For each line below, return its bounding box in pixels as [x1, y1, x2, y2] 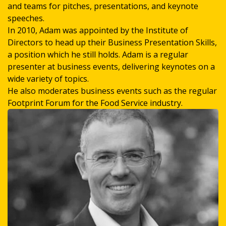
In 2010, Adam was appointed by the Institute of [8, 25, 188, 36]
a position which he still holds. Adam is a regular [8, 49, 188, 60]
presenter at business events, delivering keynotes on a [8, 61, 215, 72]
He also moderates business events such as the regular [8, 85, 217, 96]
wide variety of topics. [8, 73, 89, 84]
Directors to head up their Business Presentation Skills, [8, 37, 217, 48]
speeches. [8, 13, 44, 24]
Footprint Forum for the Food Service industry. [8, 97, 183, 108]
